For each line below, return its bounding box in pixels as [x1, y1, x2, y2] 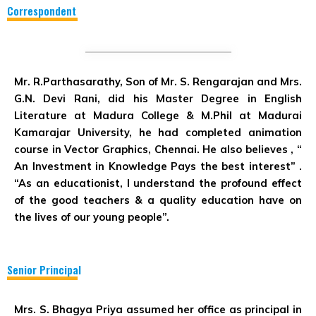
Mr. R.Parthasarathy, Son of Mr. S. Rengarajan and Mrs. [14, 75, 302, 89]
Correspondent [7, 4, 76, 19]
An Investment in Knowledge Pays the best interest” [14, 159, 299, 174]
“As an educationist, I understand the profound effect [14, 176, 302, 190]
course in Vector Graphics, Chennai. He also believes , [14, 142, 294, 157]
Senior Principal [7, 262, 81, 277]
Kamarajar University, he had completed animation [14, 126, 302, 140]
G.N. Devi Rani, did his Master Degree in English [14, 92, 302, 106]
